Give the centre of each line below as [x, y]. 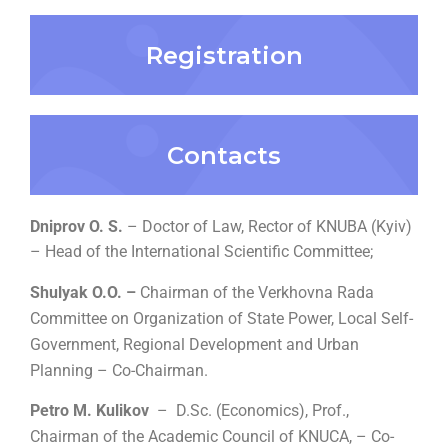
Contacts [224, 155]
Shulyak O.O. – [83, 293]
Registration [224, 55]
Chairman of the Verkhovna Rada [255, 293]
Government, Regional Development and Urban [194, 345]
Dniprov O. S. [78, 227]
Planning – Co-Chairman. [119, 371]
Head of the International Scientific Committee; [209, 252]
